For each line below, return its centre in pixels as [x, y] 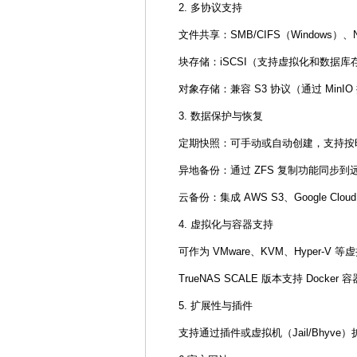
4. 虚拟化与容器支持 [226, 224]
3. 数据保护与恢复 [221, 116]
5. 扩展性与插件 [216, 306]
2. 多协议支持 [210, 8]
